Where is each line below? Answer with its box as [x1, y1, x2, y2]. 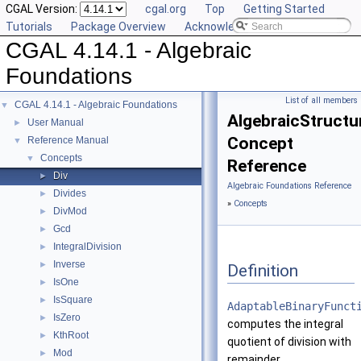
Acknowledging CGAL [185, 20, 293, 33]
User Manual [27, 117, 84, 128]
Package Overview [71, 20, 166, 33]
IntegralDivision [53, 241, 122, 252]
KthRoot [53, 330, 89, 341]
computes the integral [227, 317, 343, 331]
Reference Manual [27, 135, 109, 146]
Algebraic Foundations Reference [227, 180, 351, 191]
